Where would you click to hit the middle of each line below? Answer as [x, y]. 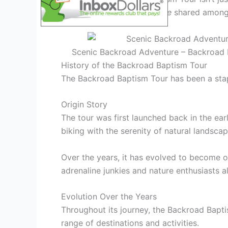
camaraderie [148, 12]
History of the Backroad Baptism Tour [134, 65]
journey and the [92, 12]
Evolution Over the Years [109, 197]
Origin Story [84, 105]
